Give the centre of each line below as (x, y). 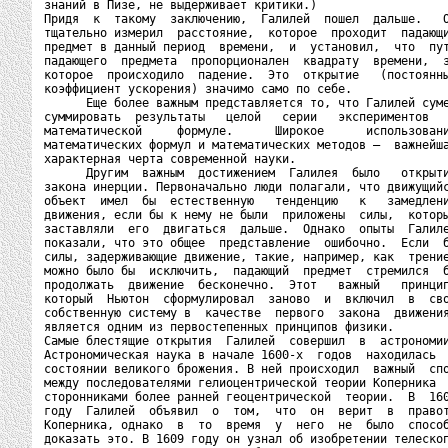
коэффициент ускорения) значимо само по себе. (198, 89)
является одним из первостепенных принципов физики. (219, 327)
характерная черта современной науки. (170, 159)
